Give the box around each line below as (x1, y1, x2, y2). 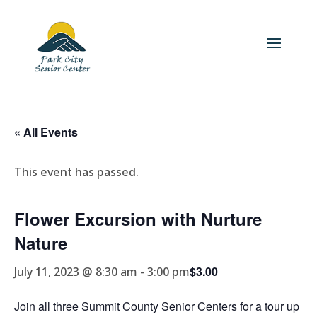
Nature (14, 231, 67, 255)
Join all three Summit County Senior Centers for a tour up (14, 298, 299, 314)
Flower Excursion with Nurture (14, 207, 262, 231)
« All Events (14, 124, 78, 140)
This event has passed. (14, 164, 139, 180)
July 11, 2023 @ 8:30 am (14, 264, 137, 279)
